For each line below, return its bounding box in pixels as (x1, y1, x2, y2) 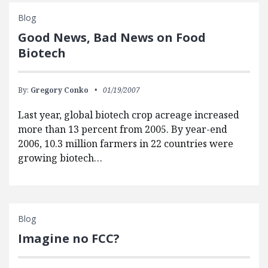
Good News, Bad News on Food (18, 29, 206, 46)
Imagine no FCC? (18, 230, 120, 247)
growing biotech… (18, 151, 102, 165)
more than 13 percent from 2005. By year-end (18, 123, 227, 136)
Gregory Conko (31, 85, 89, 96)
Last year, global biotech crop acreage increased (18, 108, 239, 122)
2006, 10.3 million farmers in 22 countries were (18, 137, 233, 151)
